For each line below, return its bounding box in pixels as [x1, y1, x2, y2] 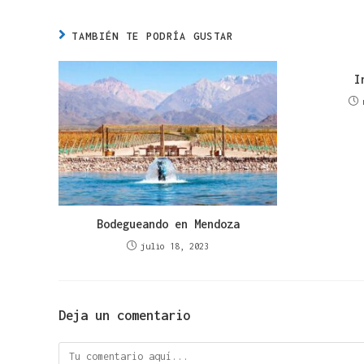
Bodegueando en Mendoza [96, 217, 240, 232]
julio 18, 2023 [141, 241, 210, 252]
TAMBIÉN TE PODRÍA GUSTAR [71, 30, 234, 43]
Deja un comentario [58, 308, 190, 323]
